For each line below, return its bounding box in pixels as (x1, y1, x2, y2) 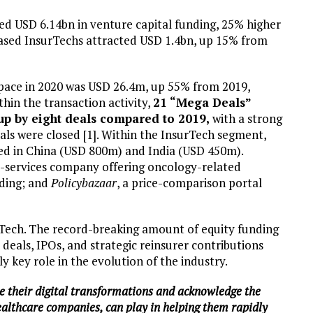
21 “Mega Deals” (153, 94, 251, 110)
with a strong (210, 110, 282, 126)
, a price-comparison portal (117, 175, 262, 191)
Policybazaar (51, 175, 117, 191)
